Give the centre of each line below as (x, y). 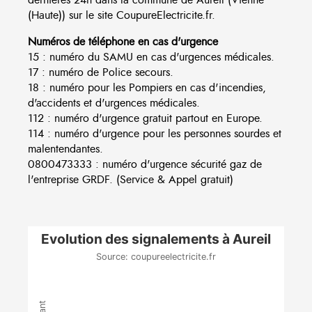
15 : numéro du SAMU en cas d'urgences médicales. (151, 57)
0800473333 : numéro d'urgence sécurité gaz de (145, 164)
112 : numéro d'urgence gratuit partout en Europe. (145, 118)
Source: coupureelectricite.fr (156, 256)
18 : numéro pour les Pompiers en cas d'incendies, (147, 87)
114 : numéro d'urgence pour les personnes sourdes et (155, 133)
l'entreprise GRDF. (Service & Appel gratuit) (131, 179)
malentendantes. (65, 149)
